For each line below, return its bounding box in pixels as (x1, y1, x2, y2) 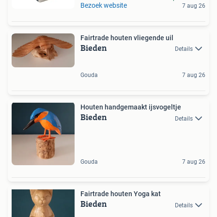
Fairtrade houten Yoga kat (80, 190, 161, 198)
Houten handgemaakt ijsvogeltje (80, 103, 181, 111)
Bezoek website (80, 1, 127, 9)
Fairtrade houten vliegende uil (80, 34, 173, 42)
